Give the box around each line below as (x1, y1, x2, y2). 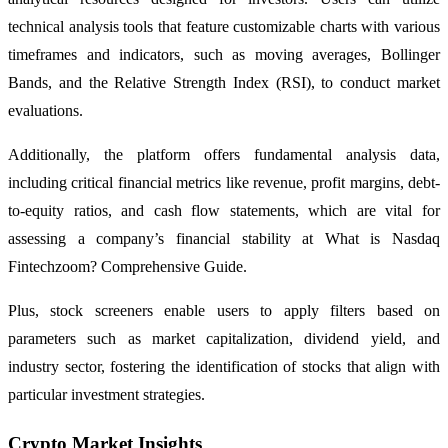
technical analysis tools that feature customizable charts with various (8, 17, 440, 35)
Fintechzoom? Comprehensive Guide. (8, 257, 247, 275)
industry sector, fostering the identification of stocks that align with (8, 357, 440, 375)
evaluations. (8, 101, 83, 119)
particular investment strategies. (8, 385, 205, 403)
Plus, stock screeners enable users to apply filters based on (8, 301, 440, 319)
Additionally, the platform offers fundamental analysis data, (8, 145, 440, 163)
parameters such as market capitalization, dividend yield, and (8, 329, 440, 347)
